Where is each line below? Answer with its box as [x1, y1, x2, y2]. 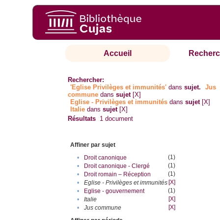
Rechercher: [68, 76, 105, 84]
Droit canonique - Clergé [84, 163, 150, 170]
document [103, 115, 134, 123]
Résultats [68, 115, 96, 123]
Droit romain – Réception [84, 171, 151, 178]
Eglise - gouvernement [84, 188, 145, 195]
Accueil [104, 49, 132, 58]
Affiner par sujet [70, 141, 116, 149]
